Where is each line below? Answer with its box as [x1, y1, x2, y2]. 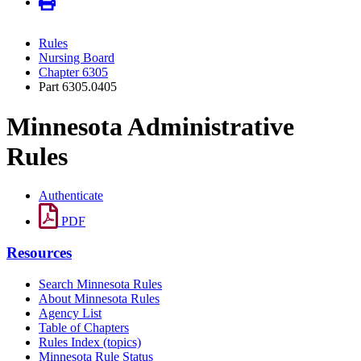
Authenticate [39, 189, 103, 203]
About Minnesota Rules [39, 291, 160, 305]
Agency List [39, 305, 102, 320]
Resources [6, 243, 72, 261]
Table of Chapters [39, 320, 129, 334]
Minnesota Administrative [6, 111, 294, 141]
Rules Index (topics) [39, 334, 141, 349]
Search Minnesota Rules [39, 276, 162, 291]
